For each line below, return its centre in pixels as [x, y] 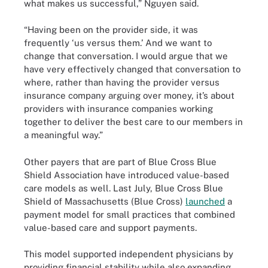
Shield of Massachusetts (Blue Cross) [105, 201]
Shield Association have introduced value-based [127, 175]
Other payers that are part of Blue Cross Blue [120, 162]
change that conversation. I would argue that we [126, 56]
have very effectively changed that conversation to [132, 69]
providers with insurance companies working [118, 109]
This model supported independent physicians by [129, 254]
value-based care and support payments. [110, 227]
